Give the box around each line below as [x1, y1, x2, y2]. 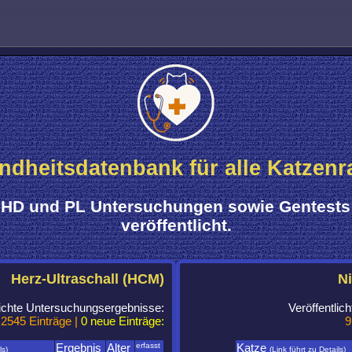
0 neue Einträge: [81, 314, 164, 328]
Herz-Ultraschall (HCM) [11, 271, 164, 288]
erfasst [136, 341, 163, 350]
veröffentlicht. [120, 216, 232, 235]
